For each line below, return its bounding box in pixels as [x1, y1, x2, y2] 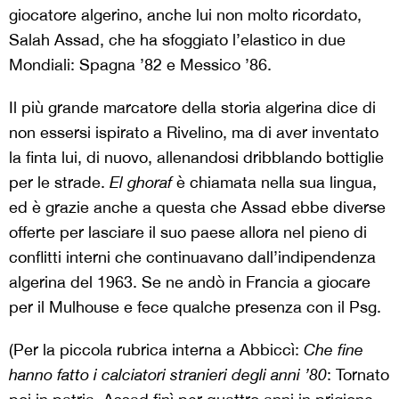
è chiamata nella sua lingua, [172, 173, 377, 191]
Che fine [299, 340, 363, 359]
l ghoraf [119, 173, 172, 191]
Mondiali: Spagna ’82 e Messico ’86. [9, 55, 272, 74]
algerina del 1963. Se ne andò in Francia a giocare [9, 273, 370, 291]
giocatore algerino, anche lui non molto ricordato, [9, 5, 362, 24]
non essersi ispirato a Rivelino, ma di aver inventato [9, 123, 379, 142]
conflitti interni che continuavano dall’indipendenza [9, 248, 376, 266]
